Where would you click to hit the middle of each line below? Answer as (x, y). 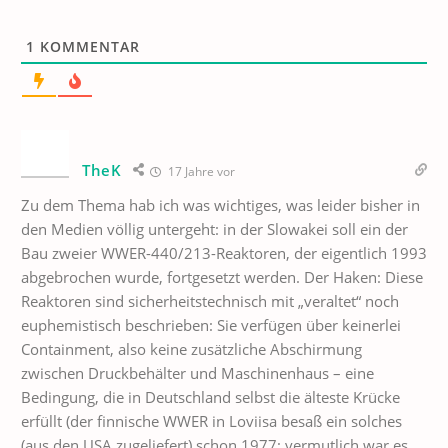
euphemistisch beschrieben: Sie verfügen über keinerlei (211, 325)
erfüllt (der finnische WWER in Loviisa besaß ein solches (211, 421)
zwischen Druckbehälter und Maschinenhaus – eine (197, 373)
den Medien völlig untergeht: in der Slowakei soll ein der (214, 229)
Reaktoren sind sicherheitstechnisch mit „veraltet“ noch (210, 301)
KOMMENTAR (87, 46)
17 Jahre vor (199, 171)
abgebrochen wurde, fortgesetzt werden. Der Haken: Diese (222, 277)
